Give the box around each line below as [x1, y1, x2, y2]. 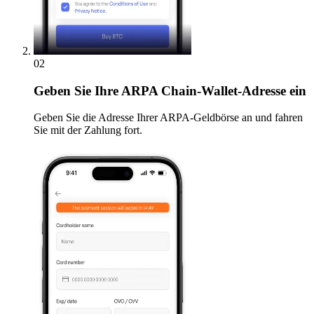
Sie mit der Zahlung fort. [34, 124, 142, 137]
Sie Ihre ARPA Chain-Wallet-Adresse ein [71, 83, 306, 98]
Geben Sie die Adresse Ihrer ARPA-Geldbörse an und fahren [34, 111, 303, 124]
